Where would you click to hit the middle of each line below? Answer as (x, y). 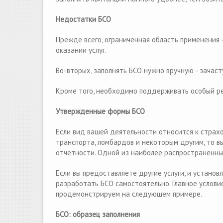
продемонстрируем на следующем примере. (129, 194)
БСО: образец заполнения (98, 214)
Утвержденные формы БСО (100, 111)
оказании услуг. (82, 50)
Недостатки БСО (83, 19)
